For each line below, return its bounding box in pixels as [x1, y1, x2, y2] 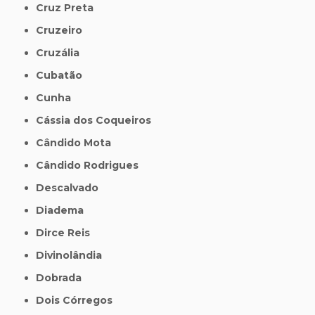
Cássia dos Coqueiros [44, 113, 152, 127]
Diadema [44, 203, 84, 217]
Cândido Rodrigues [44, 158, 139, 172]
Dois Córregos [44, 293, 113, 307]
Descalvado [44, 181, 99, 194]
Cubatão [44, 68, 83, 82]
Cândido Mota [44, 136, 112, 149]
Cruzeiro [44, 23, 83, 37]
